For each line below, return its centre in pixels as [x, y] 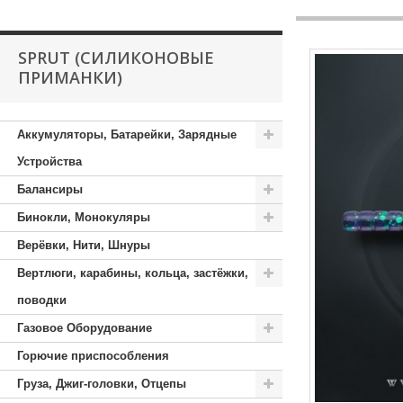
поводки [42, 300]
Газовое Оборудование [85, 328]
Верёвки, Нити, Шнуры [84, 245]
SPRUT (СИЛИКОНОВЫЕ [116, 58]
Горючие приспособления [93, 356]
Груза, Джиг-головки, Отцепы [102, 384]
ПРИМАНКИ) [70, 77]
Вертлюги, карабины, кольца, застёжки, [133, 273]
